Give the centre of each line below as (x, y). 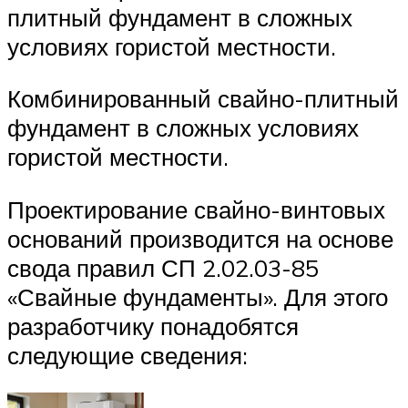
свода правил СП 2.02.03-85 (163, 267)
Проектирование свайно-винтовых (196, 209)
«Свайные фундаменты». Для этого (198, 296)
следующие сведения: (127, 355)
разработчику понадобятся (153, 326)
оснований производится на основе (200, 238)
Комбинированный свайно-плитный (203, 99)
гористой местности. (118, 157)
